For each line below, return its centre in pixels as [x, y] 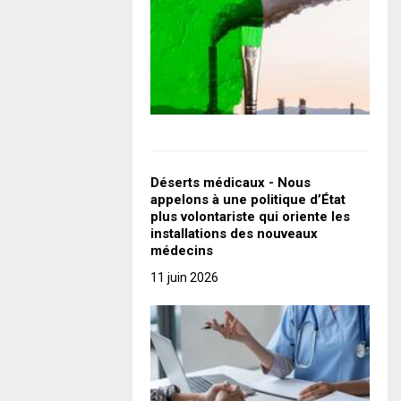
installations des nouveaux [234, 234]
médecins [182, 251]
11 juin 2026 [184, 278]
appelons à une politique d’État [248, 200]
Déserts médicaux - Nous [230, 183]
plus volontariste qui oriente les [250, 217]
